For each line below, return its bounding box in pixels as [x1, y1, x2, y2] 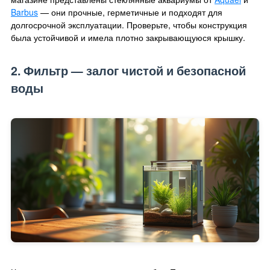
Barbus [11, 5, 38, 18]
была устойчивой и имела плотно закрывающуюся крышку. [11, 31, 245, 43]
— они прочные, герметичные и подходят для [38, 5, 222, 18]
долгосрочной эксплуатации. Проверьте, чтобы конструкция [11, 18, 247, 31]
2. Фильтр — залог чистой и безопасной [11, 61, 246, 79]
